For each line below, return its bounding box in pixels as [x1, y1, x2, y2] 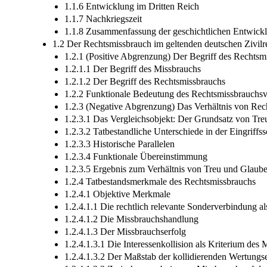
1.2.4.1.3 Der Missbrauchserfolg [64, 226, 186, 237]
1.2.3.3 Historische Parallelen [64, 138, 175, 149]
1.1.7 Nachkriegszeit [64, 13, 142, 24]
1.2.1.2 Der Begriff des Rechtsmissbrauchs [64, 76, 225, 86]
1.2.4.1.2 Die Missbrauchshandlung [64, 213, 198, 224]
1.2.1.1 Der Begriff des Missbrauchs [64, 63, 201, 74]
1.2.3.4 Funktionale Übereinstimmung [64, 151, 207, 162]
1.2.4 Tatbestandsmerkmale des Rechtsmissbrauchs [64, 176, 256, 187]
